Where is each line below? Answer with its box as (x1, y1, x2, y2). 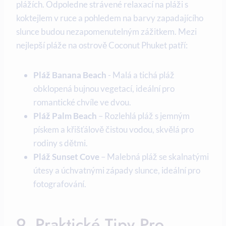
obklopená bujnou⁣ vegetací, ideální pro (33, 83, 175, 94)
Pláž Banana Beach (33, 69, 106, 80)
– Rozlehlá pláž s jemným (97, 110, 190, 121)
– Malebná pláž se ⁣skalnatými (99, 151, 209, 162)
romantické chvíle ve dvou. (33, 96, 131, 107)
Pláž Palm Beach (33, 110, 97, 121)
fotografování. (33, 178, 86, 189)
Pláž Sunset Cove (33, 151, 99, 162)
